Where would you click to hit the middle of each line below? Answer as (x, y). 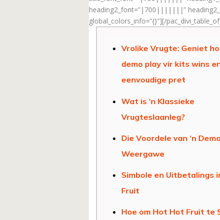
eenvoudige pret (153, 80)
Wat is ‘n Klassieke (158, 101)
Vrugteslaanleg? (153, 117)
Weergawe (143, 153)
